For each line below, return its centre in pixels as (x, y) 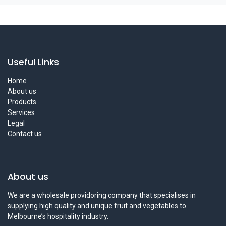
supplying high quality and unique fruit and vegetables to (97, 206)
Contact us (25, 134)
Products (22, 102)
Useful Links (33, 62)
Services (21, 113)
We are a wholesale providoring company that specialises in (102, 195)
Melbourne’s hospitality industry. (58, 217)
